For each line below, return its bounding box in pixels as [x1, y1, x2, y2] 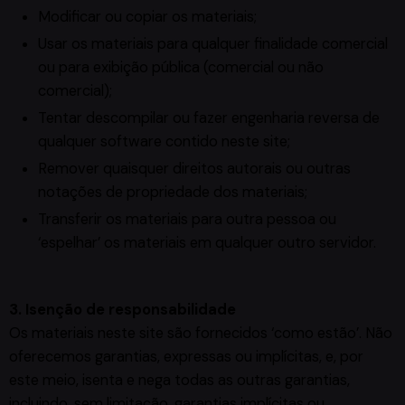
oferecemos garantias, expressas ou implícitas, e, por [9, 346, 363, 366]
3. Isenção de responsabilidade [9, 299, 236, 319]
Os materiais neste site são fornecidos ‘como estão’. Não [9, 323, 392, 343]
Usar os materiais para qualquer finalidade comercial [38, 33, 388, 53]
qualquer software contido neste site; [38, 131, 290, 151]
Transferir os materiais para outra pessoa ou [38, 209, 336, 229]
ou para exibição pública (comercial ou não [38, 57, 324, 77]
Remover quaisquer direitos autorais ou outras [38, 158, 351, 178]
